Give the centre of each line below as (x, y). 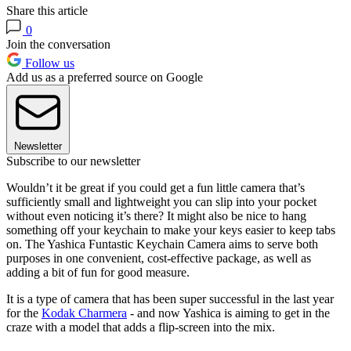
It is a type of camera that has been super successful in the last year (170, 299)
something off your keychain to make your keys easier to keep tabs (171, 230)
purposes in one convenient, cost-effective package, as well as (159, 259)
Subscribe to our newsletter (73, 161)
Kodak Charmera (84, 313)
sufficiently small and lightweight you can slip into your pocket (161, 202)
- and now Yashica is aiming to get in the (228, 313)
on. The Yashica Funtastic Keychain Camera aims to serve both (162, 244)
